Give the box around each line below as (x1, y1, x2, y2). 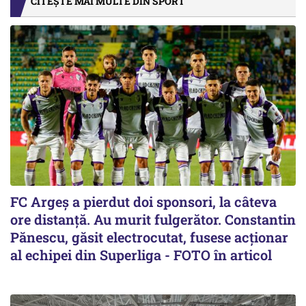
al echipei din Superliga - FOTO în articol (10, 246, 272, 264)
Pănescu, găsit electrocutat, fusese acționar (10, 228, 288, 247)
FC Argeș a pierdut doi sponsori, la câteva (10, 193, 277, 211)
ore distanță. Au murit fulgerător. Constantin (10, 210, 296, 229)
